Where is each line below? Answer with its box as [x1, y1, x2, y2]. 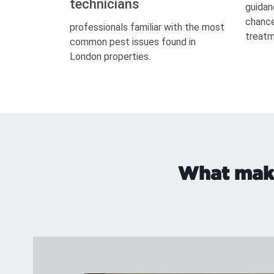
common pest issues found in [70, 36, 196, 48]
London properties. [70, 51, 150, 62]
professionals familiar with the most [70, 21, 224, 33]
